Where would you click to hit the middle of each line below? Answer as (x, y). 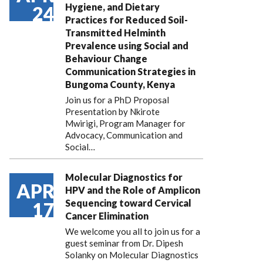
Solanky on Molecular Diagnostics (132, 255)
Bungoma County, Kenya (120, 84)
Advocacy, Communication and (124, 135)
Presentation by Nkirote (112, 112)
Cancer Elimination (107, 216)
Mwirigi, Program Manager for (125, 123)
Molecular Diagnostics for (124, 177)
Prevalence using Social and (127, 45)
